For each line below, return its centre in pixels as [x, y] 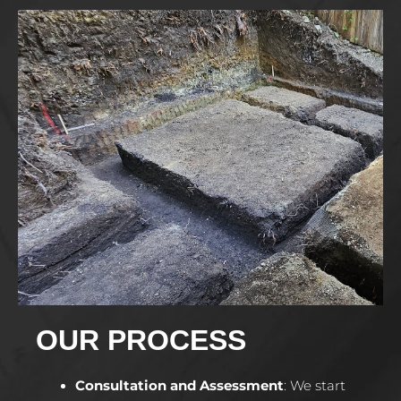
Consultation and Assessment [179, 385]
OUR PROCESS [141, 340]
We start [317, 385]
